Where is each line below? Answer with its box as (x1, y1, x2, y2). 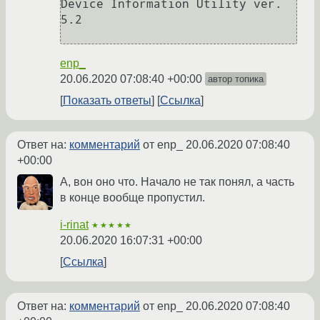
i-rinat (60, 219, 89, 231)
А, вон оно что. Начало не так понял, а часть (60, 176, 294, 188)
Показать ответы (63, 94, 151, 106)
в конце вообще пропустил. (60, 191, 205, 204)
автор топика (208, 74, 264, 84)
